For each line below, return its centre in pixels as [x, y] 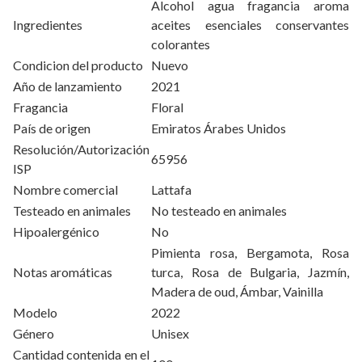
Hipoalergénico [56, 232]
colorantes [181, 44]
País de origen [52, 128]
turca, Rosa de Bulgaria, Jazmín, [250, 272]
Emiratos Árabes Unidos [219, 128]
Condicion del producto [78, 65]
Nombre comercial [65, 190]
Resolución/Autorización [81, 149]
